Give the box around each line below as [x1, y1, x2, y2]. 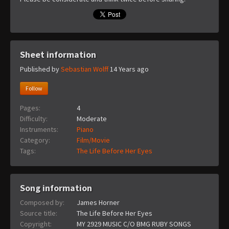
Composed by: [20, 197, 64, 207]
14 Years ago [110, 64, 149, 74]
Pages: [20, 103, 40, 112]
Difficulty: [20, 113, 48, 123]
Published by [20, 64, 61, 74]
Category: [20, 135, 50, 145]
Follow [26, 84, 42, 92]
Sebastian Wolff [61, 64, 108, 74]
